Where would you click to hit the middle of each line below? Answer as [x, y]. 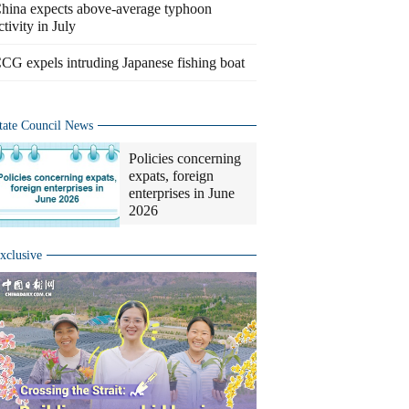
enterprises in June [182, 193]
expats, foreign [171, 176]
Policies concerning [185, 158]
